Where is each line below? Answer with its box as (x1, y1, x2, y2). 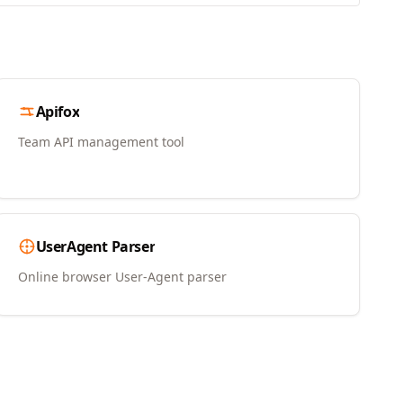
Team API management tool (17, 133, 184, 151)
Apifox (35, 102, 80, 122)
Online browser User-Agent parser (17, 268, 227, 286)
